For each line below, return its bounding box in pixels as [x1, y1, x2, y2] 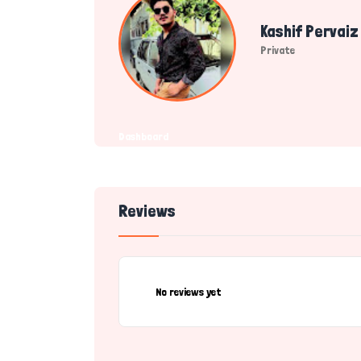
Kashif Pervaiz [260, 22, 359, 41]
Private [260, 44, 295, 56]
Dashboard [118, 130, 168, 143]
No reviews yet [156, 285, 222, 298]
